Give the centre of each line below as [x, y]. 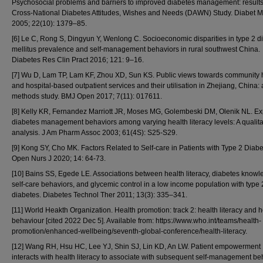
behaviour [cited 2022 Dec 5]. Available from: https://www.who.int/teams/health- [136, 221]
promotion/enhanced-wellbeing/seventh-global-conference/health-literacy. [129, 231]
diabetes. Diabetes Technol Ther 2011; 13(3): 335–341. [100, 195]
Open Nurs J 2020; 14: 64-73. [59, 159]
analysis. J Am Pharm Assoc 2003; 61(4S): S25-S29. [95, 133]
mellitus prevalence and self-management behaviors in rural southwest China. [136, 49]
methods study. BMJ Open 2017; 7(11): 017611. [87, 96]
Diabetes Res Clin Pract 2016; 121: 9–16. [78, 60]
